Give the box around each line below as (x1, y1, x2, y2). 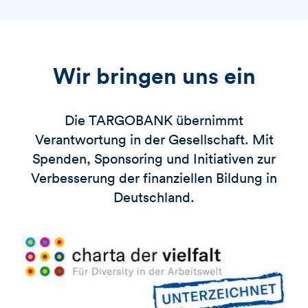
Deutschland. (113, 188, 195, 206)
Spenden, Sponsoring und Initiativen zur (32, 149, 276, 168)
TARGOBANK (89, 111, 173, 129)
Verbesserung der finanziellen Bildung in (31, 168, 277, 187)
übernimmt (173, 111, 243, 129)
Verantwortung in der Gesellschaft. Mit (34, 130, 274, 148)
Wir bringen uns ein (52, 60, 256, 90)
